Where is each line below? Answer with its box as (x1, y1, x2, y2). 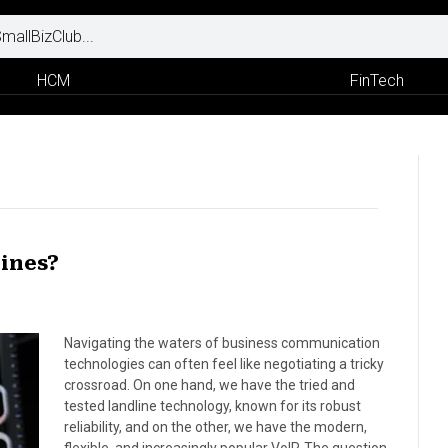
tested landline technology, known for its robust (64, 398, 361, 414)
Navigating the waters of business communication (64, 335, 380, 351)
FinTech (350, 71, 404, 90)
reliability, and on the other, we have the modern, (64, 419, 367, 435)
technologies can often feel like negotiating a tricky (64, 356, 384, 372)
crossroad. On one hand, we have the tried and (64, 377, 355, 393)
